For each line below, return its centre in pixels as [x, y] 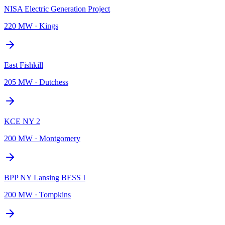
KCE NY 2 [22, 121]
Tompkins [55, 194]
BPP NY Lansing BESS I [45, 177]
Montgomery [60, 138]
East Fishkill [24, 65]
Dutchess [54, 82]
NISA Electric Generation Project [57, 9]
